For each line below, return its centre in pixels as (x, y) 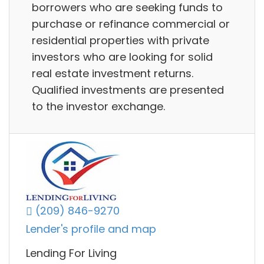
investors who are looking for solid (122, 57)
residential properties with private (121, 40)
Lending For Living (71, 253)
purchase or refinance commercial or (131, 24)
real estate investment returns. (113, 73)
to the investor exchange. (98, 106)
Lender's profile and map (91, 229)
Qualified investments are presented (128, 90)
